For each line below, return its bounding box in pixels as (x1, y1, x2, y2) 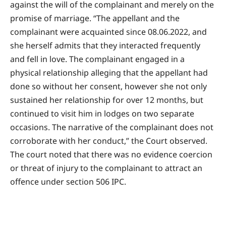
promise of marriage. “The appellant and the (10, 12, 180, 24)
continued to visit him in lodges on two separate (10, 107, 194, 119)
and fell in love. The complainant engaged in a (10, 53, 185, 65)
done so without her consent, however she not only (10, 80, 207, 92)
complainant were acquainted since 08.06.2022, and (10, 26, 207, 37)
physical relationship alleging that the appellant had (10, 67, 208, 78)
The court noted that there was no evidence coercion (10, 148, 212, 160)
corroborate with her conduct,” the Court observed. (10, 135, 207, 146)
